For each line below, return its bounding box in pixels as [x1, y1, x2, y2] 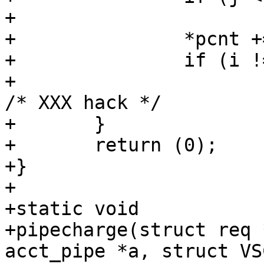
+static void [5, 198, 139, 220]
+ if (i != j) [5, 49, 16, 71]
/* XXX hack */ [5, 92, 161, 114]
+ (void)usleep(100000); [5, 71, 16, 93]
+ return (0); [5, 134, 16, 156]
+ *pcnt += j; [5, 28, 16, 50]
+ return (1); [5, 7, 16, 29]
